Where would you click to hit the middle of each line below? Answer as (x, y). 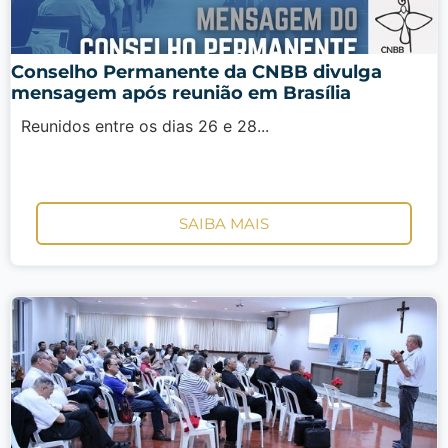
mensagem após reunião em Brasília (181, 93)
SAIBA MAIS (224, 223)
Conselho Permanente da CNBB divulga (196, 72)
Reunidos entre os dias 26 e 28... (140, 126)
